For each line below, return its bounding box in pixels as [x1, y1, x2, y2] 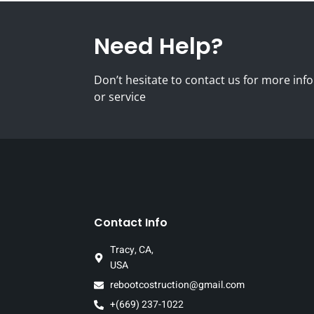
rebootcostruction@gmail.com [109, 278, 245, 293]
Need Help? [94, 30, 223, 62]
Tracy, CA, [109, 243, 153, 258]
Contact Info [94, 214, 168, 231]
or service [94, 89, 146, 105]
